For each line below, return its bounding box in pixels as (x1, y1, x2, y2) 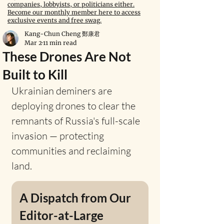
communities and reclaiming (11, 144, 133, 157)
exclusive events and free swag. (7, 16, 101, 24)
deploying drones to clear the (11, 99, 137, 112)
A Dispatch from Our (19, 190, 133, 205)
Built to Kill (2, 66, 67, 82)
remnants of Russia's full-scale (11, 114, 142, 127)
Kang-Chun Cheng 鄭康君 (24, 30, 100, 37)
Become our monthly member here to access (7, 8, 140, 16)
